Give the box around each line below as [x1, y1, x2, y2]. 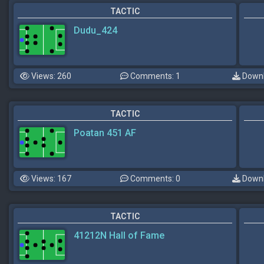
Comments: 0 [128, 174, 180, 184]
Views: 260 [29, 71, 71, 81]
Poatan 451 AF [74, 127, 136, 139]
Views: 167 [29, 174, 71, 184]
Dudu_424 [74, 25, 117, 37]
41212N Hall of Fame [74, 230, 164, 242]
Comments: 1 [128, 71, 180, 81]
